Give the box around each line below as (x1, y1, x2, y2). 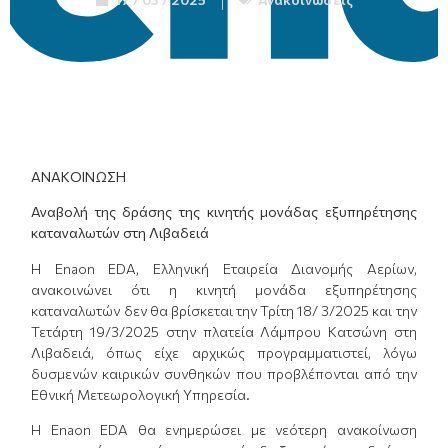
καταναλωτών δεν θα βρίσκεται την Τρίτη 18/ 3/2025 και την (31, 301, 417, 319)
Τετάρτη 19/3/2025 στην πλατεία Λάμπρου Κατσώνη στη (31, 322, 417, 340)
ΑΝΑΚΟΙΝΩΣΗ (31, 168, 127, 185)
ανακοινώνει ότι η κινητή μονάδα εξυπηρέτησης (31, 280, 417, 298)
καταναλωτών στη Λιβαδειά (31, 224, 213, 242)
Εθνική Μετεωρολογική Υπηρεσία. (31, 385, 251, 403)
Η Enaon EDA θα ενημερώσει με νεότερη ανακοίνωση (31, 421, 417, 439)
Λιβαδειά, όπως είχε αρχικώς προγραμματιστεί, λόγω (31, 343, 417, 361)
